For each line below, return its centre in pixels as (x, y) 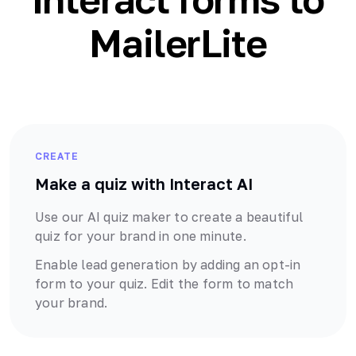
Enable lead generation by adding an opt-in (168, 265)
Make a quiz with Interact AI (144, 184)
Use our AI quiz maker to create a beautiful (169, 217)
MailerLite (178, 43)
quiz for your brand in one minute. (141, 236)
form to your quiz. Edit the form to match (164, 284)
